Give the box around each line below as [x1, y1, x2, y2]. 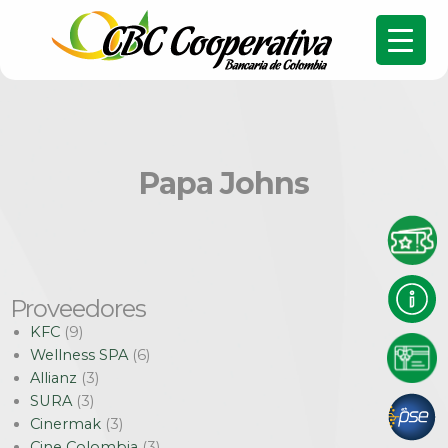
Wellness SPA [30, 346, 128, 364]
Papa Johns [139, 165, 309, 202]
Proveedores [10, 294, 146, 323]
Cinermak [30, 415, 101, 433]
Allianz [30, 369, 77, 387]
